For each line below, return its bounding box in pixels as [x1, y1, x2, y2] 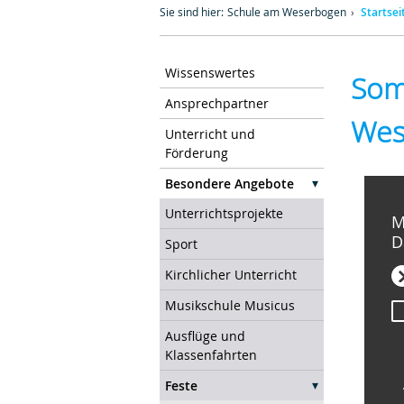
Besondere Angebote [165, 174, 294, 192]
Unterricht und [165, 124, 255, 142]
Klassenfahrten [165, 345, 257, 363]
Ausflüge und [165, 326, 245, 344]
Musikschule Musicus [165, 296, 295, 314]
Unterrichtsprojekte [165, 204, 283, 222]
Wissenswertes [165, 63, 255, 81]
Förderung [165, 143, 228, 161]
